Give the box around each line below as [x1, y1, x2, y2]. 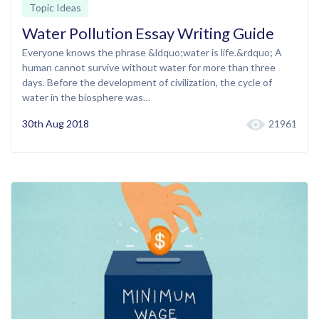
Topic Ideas [29, 1, 81, 14]
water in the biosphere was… [22, 91, 150, 104]
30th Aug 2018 [22, 117, 89, 130]
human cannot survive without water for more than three [22, 61, 276, 74]
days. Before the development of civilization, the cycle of [22, 76, 272, 89]
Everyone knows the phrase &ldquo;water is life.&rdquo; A [22, 46, 282, 59]
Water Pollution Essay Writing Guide [22, 23, 274, 43]
